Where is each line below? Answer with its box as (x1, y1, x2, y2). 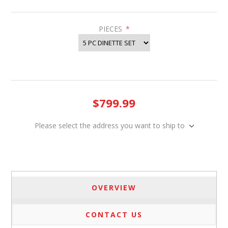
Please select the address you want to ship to (35, 121, 185, 131)
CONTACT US (85, 210, 142, 220)
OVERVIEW (92, 183, 136, 193)
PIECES (98, 24, 124, 34)
